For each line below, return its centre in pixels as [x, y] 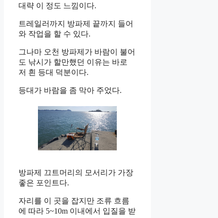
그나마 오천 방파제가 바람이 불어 [77, 52]
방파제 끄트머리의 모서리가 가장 [76, 172]
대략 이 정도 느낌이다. [57, 5]
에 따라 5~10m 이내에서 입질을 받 [77, 211]
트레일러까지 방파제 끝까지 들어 [76, 23]
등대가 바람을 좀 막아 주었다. [70, 90]
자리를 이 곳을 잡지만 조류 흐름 [74, 200]
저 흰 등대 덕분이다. [54, 72]
